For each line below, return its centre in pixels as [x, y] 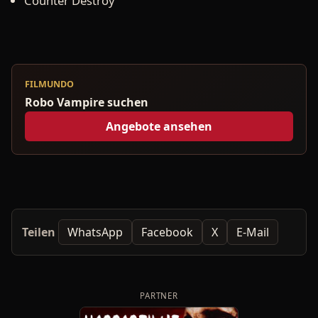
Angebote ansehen [159, 126]
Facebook [167, 232]
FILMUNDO [49, 84]
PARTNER [159, 296]
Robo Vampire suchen [87, 103]
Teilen [39, 232]
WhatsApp [95, 232]
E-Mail [253, 232]
